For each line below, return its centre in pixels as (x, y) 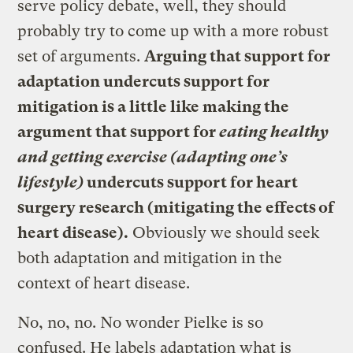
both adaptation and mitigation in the (150, 258)
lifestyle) (51, 182)
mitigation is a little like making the (154, 106)
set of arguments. (81, 56)
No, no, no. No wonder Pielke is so (141, 322)
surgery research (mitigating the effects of (176, 207)
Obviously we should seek (225, 232)
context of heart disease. (104, 283)
